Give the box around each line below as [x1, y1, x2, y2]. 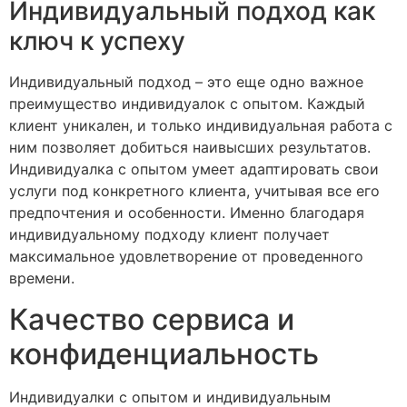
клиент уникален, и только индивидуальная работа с [9, 116, 392, 135]
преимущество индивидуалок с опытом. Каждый [9, 94, 365, 114]
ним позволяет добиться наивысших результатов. [9, 138, 371, 157]
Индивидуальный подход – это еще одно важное [9, 73, 363, 92]
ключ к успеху [9, 25, 185, 57]
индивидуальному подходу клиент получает [9, 225, 330, 244]
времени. [9, 269, 74, 288]
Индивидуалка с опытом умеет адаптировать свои [9, 160, 379, 179]
